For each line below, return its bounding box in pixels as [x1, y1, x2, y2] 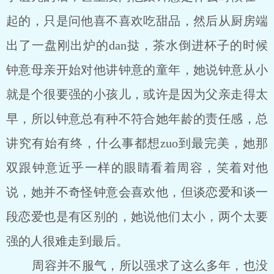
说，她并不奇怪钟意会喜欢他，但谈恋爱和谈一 [6, 185, 268, 199]
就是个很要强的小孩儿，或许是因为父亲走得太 [6, 87, 268, 101]
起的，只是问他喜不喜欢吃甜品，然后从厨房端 [6, 14, 268, 28]
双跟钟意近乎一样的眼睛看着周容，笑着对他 [6, 161, 268, 174]
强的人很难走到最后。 [6, 234, 128, 248]
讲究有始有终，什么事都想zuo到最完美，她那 [6, 136, 268, 150]
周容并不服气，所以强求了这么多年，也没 [6, 259, 268, 272]
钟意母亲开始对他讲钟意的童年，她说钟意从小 [6, 63, 268, 76]
